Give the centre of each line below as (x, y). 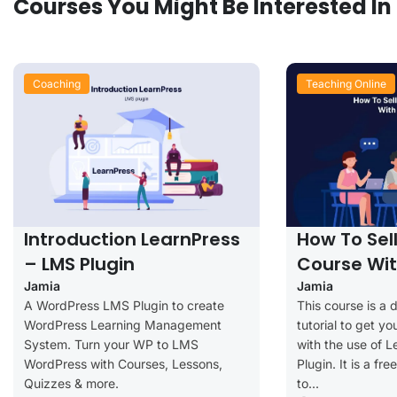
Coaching (57, 83)
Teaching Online (346, 83)
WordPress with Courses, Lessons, (123, 363)
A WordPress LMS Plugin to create (124, 305)
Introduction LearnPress (132, 239)
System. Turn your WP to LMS (111, 344)
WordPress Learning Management (123, 324)
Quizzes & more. (71, 383)
